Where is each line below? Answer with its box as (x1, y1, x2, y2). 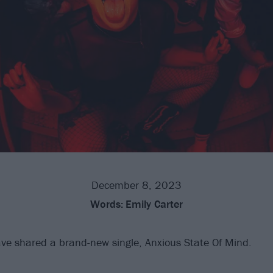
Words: (90, 196, 123, 211)
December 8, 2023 (91, 177, 182, 192)
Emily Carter (126, 196, 183, 211)
